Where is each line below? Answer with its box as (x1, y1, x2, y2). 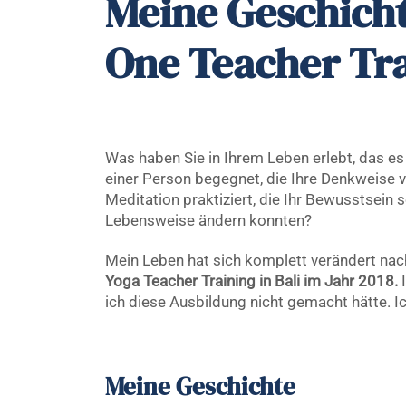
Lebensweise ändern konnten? (104, 211, 315, 229)
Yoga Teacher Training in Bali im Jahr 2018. (104, 273, 398, 290)
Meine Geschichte (104, 370, 295, 403)
